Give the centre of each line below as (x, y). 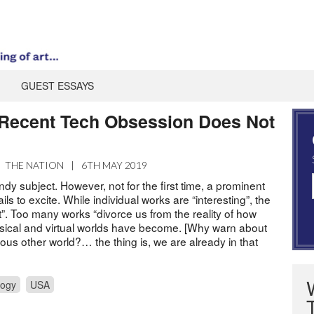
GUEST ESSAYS (57, 85)
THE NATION (35, 165)
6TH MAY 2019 (115, 165)
